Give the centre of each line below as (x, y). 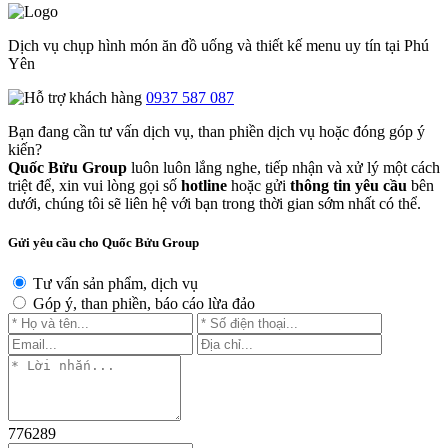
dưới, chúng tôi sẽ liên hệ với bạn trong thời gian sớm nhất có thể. (214, 203)
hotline (204, 185)
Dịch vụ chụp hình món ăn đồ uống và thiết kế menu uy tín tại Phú (218, 45)
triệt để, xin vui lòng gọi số (94, 185)
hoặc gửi (258, 185)
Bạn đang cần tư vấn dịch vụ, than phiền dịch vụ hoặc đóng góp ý (216, 131)
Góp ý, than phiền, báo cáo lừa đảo (142, 303)
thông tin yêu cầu (348, 185)
